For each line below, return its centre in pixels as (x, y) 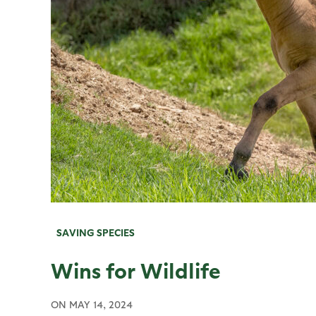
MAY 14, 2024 (101, 304)
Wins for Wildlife (136, 269)
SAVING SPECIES (96, 232)
